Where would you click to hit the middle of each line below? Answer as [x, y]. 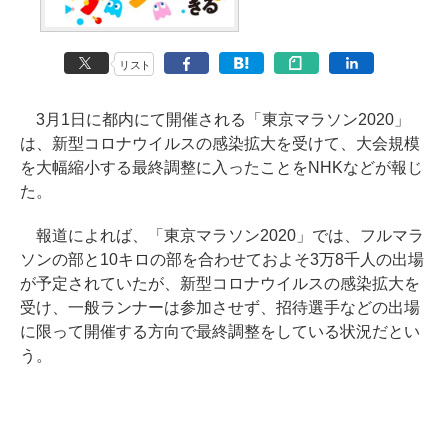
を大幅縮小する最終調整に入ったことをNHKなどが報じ [221, 167]
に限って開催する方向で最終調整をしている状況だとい [220, 331]
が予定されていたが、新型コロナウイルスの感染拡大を [220, 283]
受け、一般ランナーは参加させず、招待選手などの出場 [220, 307]
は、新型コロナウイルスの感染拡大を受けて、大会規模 [220, 143]
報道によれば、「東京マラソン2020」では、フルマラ [222, 235]
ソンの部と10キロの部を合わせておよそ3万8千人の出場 [222, 259]
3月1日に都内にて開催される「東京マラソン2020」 [215, 119]
